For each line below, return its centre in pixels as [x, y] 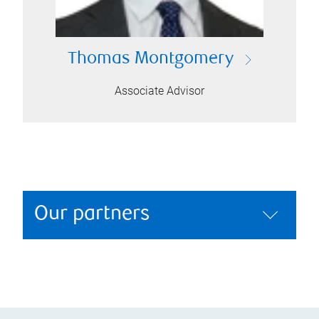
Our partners [92, 215]
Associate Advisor [159, 91]
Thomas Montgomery [150, 59]
